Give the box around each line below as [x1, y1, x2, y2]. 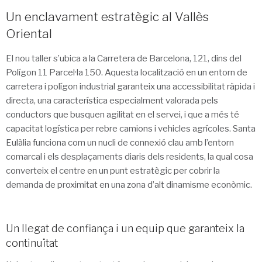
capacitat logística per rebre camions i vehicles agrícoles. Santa [6, 123, 256, 135]
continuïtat [6, 236, 58, 249]
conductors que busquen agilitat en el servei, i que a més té [6, 109, 239, 120]
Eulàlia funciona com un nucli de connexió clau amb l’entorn [6, 137, 234, 149]
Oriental [6, 26, 52, 42]
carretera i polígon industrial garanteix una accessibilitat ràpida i [6, 81, 255, 92]
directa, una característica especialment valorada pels [6, 95, 218, 106]
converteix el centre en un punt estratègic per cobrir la [6, 166, 220, 177]
